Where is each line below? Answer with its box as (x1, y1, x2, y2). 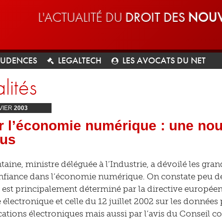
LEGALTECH (58, 55, 102, 66)
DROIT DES (125, 8, 188, 26)
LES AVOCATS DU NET (122, 55, 206, 66)
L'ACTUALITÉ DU (38, 8, 125, 26)
